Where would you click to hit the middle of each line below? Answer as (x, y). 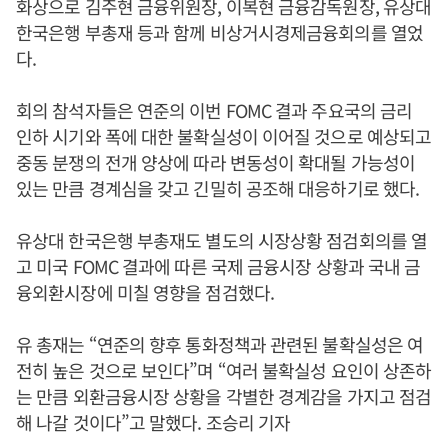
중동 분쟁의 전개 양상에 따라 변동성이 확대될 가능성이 (215, 162)
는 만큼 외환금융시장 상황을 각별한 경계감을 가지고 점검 (224, 396)
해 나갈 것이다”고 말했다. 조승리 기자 (153, 422)
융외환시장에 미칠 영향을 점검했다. (145, 292)
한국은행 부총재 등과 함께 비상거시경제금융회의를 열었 (219, 32)
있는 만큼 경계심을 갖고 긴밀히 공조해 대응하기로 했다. (218, 188)
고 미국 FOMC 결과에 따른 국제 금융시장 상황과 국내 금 (218, 266)
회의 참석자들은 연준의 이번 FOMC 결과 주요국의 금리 (214, 110)
